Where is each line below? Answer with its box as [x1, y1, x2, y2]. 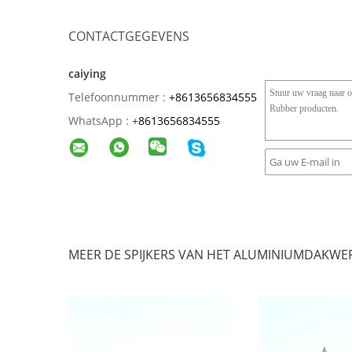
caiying [68, 66, 106, 81]
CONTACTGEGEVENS [68, 27, 189, 45]
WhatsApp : [68, 113, 129, 128]
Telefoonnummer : [68, 90, 166, 104]
